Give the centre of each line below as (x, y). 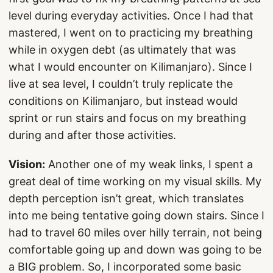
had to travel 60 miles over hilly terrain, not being (135, 232)
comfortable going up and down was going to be (135, 250)
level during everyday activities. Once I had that (131, 16)
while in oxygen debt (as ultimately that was (122, 50)
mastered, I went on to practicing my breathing (131, 33)
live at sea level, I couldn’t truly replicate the (121, 84)
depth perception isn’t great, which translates (126, 198)
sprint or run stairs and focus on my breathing (127, 118)
